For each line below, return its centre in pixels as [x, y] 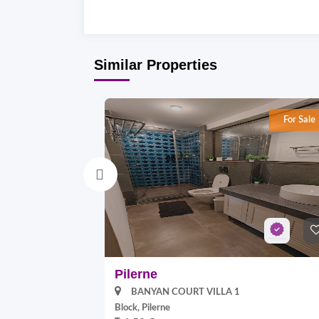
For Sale [299, 120]
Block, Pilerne [142, 308]
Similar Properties [156, 65]
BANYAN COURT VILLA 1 [185, 292]
